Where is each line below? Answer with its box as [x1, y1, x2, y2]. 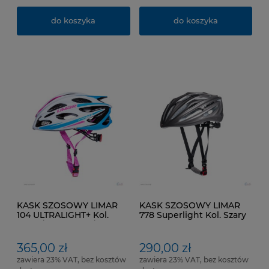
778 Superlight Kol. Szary [139, 209, 246, 220]
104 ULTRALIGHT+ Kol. [17, 209, 109, 220]
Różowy [17, 228, 50, 240]
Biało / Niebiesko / [17, 219, 95, 230]
